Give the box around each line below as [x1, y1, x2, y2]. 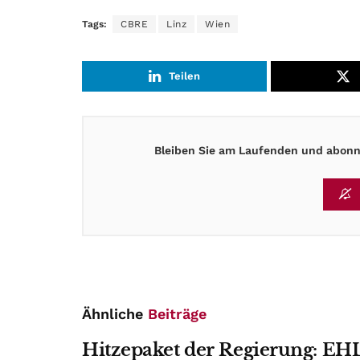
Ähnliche [82, 305, 148, 323]
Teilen [169, 70, 201, 83]
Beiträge [148, 305, 207, 323]
